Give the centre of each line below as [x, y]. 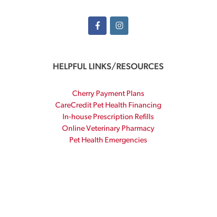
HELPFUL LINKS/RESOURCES [108, 67]
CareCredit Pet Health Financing [108, 106]
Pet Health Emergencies [108, 140]
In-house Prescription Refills [108, 117]
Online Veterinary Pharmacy [108, 129]
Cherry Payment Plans [108, 94]
